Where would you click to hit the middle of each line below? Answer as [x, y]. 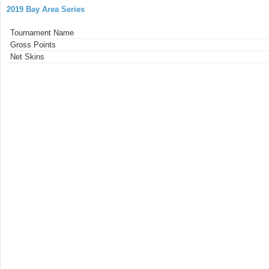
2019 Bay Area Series [46, 9]
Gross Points [33, 45]
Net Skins [27, 57]
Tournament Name [42, 33]
